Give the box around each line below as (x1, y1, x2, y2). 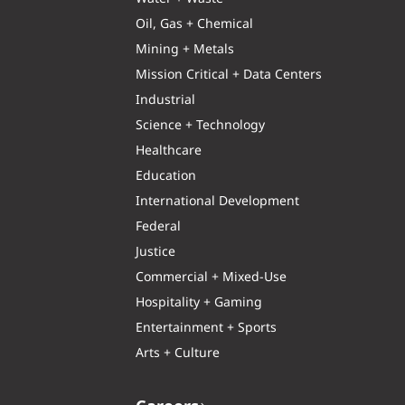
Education (135, 166, 196, 187)
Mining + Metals (135, 40, 234, 61)
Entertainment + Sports (135, 318, 277, 339)
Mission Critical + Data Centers (135, 65, 322, 86)
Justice (135, 242, 175, 263)
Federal (135, 217, 181, 238)
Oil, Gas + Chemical (135, 14, 253, 35)
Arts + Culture (135, 344, 220, 364)
